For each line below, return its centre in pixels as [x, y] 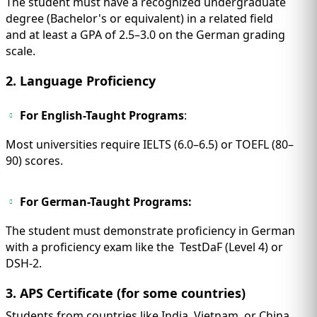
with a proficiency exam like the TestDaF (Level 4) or [144, 247]
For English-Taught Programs [102, 116]
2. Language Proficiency [81, 81]
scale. [21, 51]
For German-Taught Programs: [106, 202]
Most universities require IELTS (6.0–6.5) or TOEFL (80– [150, 145]
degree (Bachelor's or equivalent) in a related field [139, 19]
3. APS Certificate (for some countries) [127, 293]
